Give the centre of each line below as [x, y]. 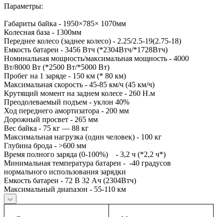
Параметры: [23, 6]
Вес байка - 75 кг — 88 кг [46, 128]
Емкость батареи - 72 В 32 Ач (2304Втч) [70, 181]
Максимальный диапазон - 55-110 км [65, 189]
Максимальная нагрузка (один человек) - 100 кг [83, 137]
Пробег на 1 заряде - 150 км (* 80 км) [65, 76]
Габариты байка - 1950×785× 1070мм [65, 24]
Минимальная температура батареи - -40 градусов [87, 163]
